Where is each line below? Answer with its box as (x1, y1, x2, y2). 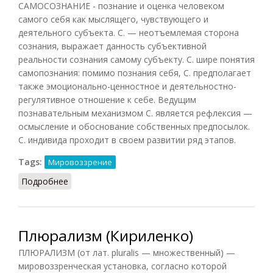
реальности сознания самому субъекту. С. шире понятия (18, 53, 255, 65)
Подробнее (21, 175, 68, 187)
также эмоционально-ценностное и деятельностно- (18, 80, 236, 92)
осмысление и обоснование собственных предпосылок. (18, 120, 250, 132)
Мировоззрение (48, 156, 112, 168)
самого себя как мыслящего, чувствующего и (18, 13, 208, 25)
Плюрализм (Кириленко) (18, 225, 193, 246)
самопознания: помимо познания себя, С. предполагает (18, 66, 251, 79)
